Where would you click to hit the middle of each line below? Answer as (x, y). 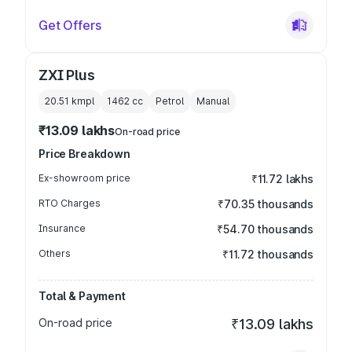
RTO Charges (70, 203)
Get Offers (70, 25)
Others (55, 253)
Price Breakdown (84, 154)
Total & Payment (82, 296)
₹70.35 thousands (266, 204)
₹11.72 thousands (268, 254)
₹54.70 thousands (265, 229)
